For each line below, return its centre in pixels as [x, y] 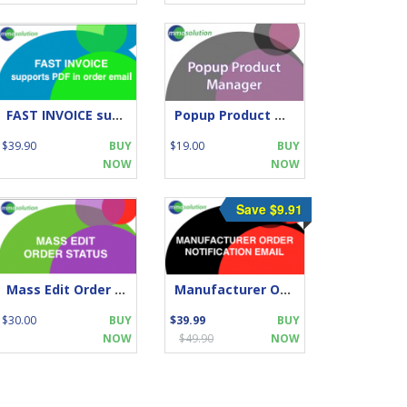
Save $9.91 [269, 208]
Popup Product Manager [280, 114]
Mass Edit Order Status [120, 289]
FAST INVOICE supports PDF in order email [117, 114]
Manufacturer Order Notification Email [285, 289]
